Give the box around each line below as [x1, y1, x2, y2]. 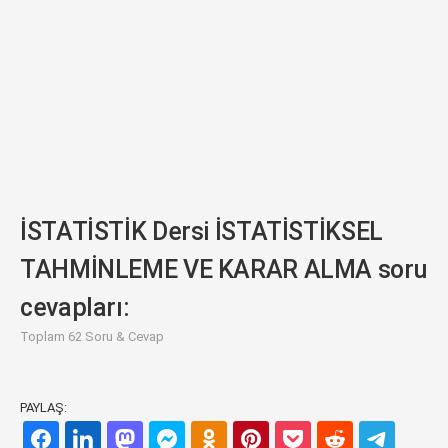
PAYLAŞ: [20, 400, 67, 415]
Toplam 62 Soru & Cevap [20, 329, 164, 344]
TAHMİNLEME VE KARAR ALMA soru [20, 255, 427, 284]
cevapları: [20, 293, 130, 322]
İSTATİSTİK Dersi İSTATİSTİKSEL [20, 217, 383, 246]
